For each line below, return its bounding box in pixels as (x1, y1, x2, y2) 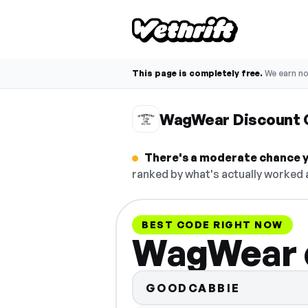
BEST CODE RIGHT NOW (142, 219, 283, 230)
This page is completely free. (132, 68, 263, 78)
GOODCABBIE (145, 280, 241, 295)
